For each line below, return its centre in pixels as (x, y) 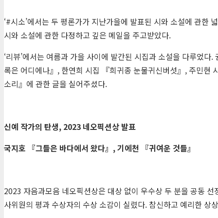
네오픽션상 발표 (109, 126)
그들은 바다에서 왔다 (70, 148)
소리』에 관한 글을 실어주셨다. (55, 83)
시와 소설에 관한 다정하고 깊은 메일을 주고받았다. (87, 35)
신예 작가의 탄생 (31, 126)
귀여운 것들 (168, 148)
